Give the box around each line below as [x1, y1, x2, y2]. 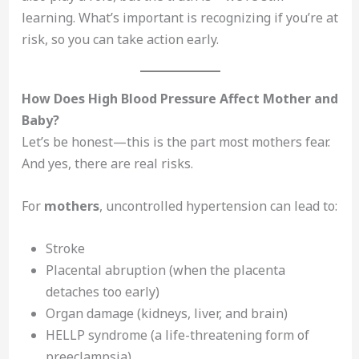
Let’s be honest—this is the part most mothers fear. [21, 133, 330, 151]
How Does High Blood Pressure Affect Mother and [21, 90, 338, 108]
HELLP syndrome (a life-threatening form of [45, 325, 309, 344]
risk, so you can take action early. [21, 30, 219, 48]
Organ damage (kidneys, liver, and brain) [45, 304, 288, 322]
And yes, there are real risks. [21, 155, 193, 173]
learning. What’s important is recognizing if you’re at [21, 8, 338, 26]
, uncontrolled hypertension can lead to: [99, 196, 337, 215]
